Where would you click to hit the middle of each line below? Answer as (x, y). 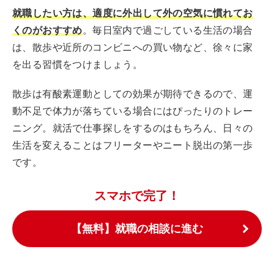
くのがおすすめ (47, 30)
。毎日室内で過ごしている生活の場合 (168, 30)
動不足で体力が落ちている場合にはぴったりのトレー (133, 111)
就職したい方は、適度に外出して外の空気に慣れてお (133, 13)
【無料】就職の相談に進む (137, 228)
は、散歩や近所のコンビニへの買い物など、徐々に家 (133, 47)
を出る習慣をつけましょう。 (78, 64)
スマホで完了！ (137, 195)
